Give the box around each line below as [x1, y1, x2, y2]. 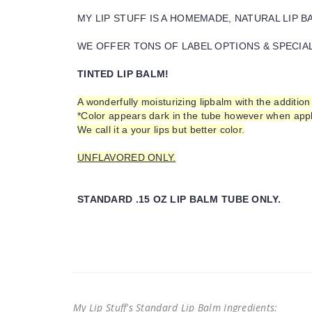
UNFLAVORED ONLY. [77, 152, 176, 164]
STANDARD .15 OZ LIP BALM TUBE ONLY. [77, 194, 281, 205]
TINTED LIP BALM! [77, 68, 169, 80]
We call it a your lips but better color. [77, 124, 245, 136]
